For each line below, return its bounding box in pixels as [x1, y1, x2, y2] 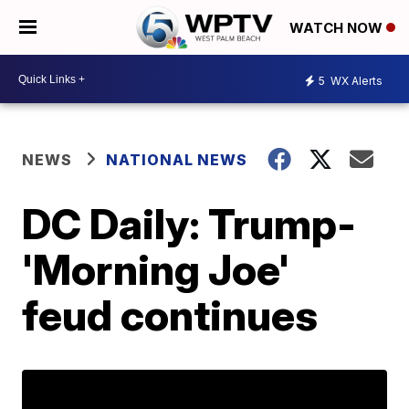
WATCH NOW [289, 19, 386, 37]
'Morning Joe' [22, 244, 290, 295]
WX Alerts [328, 73, 383, 88]
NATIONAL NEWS [106, 151, 248, 169]
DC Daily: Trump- [22, 198, 357, 249]
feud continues [22, 289, 319, 341]
